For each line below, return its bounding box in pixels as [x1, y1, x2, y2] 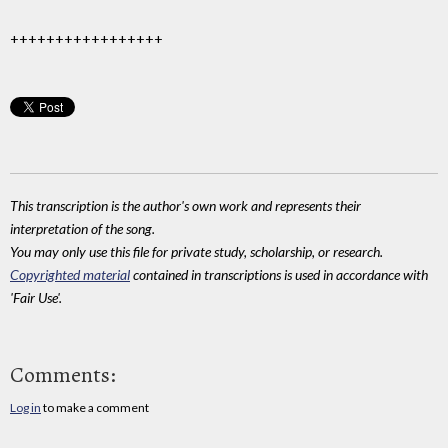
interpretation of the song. [10, 219, 155, 237]
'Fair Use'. [10, 288, 62, 306]
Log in [10, 400, 41, 416]
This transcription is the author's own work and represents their [10, 196, 361, 214]
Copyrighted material [10, 265, 130, 283]
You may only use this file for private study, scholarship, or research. [10, 242, 383, 260]
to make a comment [41, 400, 149, 416]
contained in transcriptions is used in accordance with [130, 265, 428, 283]
